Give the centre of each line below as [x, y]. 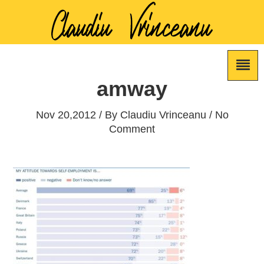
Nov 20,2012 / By [78, 115]
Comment [132, 129]
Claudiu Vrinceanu [163, 115]
